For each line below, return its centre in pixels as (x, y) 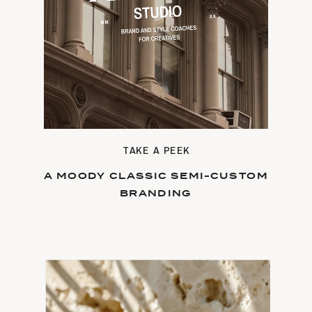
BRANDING (156, 194)
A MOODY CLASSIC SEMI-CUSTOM (156, 176)
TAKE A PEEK (157, 150)
